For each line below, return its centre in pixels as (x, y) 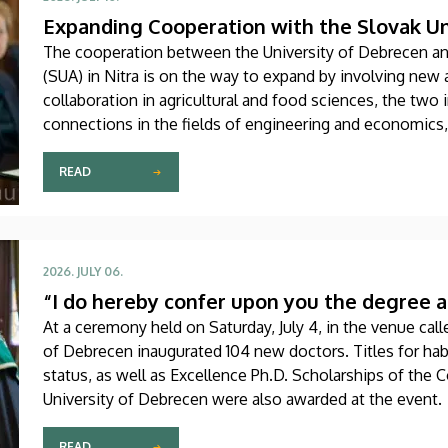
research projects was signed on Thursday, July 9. (218, 171)
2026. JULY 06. (83, 271)
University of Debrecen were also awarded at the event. (242, 398)
